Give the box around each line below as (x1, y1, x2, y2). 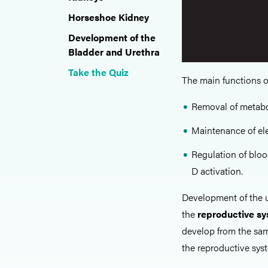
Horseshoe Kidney (68, 10, 149, 24)
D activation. (191, 164, 243, 178)
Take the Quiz (68, 65, 129, 79)
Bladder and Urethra (68, 45, 160, 59)
